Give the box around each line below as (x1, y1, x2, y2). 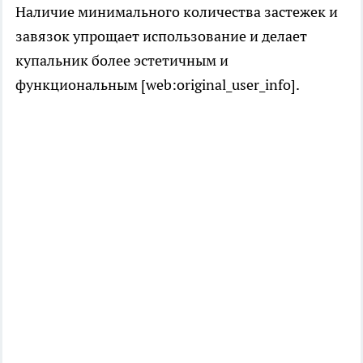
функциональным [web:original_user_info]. (15, 75, 300, 94)
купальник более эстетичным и (15, 50, 228, 70)
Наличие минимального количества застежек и (15, 2, 338, 21)
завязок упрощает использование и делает (15, 26, 307, 45)
